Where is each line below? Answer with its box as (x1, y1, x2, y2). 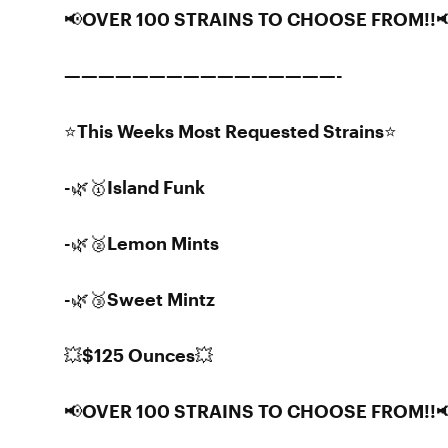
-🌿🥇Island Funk (64, 176, 205, 198)
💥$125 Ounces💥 (64, 344, 213, 366)
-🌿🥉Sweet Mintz (64, 288, 215, 310)
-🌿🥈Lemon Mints (64, 232, 219, 254)
